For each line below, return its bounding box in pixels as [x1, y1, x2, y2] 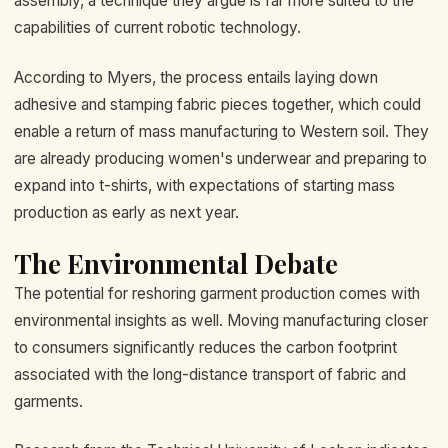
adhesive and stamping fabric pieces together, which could [14, 94, 421, 114]
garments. [14, 391, 83, 411]
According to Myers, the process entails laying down [14, 67, 378, 87]
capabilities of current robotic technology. [14, 18, 301, 38]
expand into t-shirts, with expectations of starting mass [14, 175, 395, 195]
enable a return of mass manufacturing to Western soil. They [14, 121, 429, 141]
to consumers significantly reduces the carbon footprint [14, 337, 397, 357]
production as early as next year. [14, 202, 239, 222]
